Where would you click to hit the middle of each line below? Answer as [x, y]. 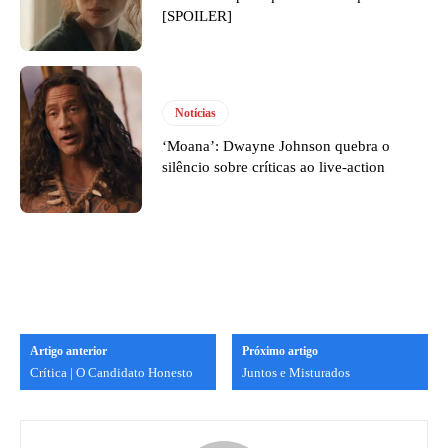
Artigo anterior [68, 350]
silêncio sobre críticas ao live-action [274, 167]
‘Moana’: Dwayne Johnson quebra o [276, 146]
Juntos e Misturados [296, 372]
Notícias [196, 113]
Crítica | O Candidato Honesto [111, 372]
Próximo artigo [280, 350]
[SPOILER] [197, 16]
